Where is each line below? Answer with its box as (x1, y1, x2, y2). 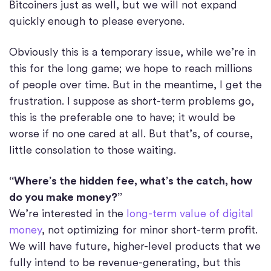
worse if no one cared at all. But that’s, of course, (9, 127, 253, 140)
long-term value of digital (126, 207, 253, 220)
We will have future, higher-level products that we (9, 240, 261, 253)
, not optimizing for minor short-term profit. (42, 223, 258, 237)
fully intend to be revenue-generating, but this (9, 256, 241, 269)
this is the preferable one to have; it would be (9, 111, 235, 124)
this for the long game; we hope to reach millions (9, 62, 252, 75)
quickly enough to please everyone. (9, 15, 184, 28)
